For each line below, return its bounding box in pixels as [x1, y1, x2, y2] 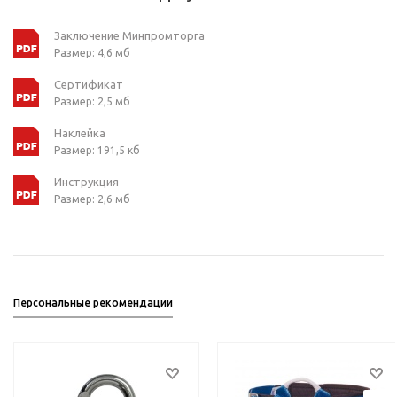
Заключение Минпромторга [54, 29, 205, 42]
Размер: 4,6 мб [54, 47, 130, 58]
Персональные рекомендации [13, 297, 173, 308]
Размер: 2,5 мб [54, 96, 130, 107]
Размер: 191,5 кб [54, 144, 140, 156]
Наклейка [54, 127, 105, 139]
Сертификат [54, 78, 123, 90]
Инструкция [54, 175, 119, 188]
